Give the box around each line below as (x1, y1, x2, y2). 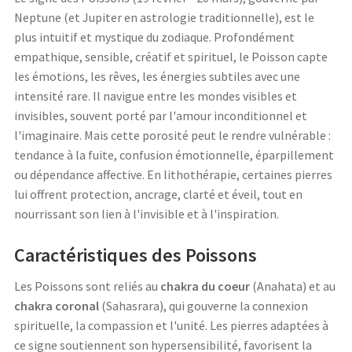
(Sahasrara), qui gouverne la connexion (99, 298, 308, 314)
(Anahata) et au (250, 278, 335, 295)
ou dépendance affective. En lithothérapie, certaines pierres (14, 167, 332, 183)
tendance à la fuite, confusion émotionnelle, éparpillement (14, 147, 334, 163)
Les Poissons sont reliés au (14, 278, 160, 295)
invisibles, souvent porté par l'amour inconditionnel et (14, 108, 307, 124)
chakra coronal (14, 298, 99, 314)
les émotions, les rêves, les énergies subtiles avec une (14, 68, 300, 85)
